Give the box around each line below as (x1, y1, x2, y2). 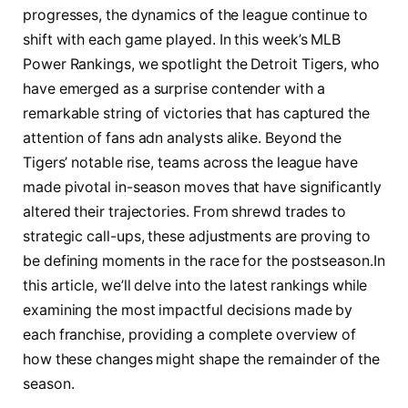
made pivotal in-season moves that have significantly (23, 178, 382, 196)
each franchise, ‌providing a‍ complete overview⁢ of (23, 325, 357, 343)
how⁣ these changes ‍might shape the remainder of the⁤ (23, 350, 380, 368)
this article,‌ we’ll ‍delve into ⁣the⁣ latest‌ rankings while (23, 276, 368, 294)
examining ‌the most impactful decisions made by (23, 301, 353, 319)
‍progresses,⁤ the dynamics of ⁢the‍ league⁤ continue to (23, 5, 368, 24)
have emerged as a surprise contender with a (23, 79, 325, 97)
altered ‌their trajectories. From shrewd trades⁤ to (23, 202, 347, 220)
